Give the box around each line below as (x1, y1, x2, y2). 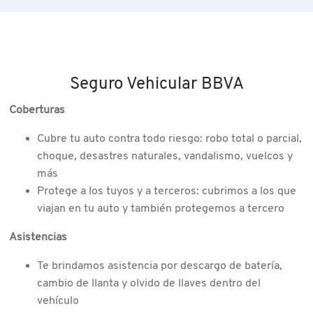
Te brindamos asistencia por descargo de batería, (37, 259, 282, 274)
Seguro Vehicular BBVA (69, 74, 244, 96)
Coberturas (9, 103, 65, 118)
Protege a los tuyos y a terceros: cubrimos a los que (37, 184, 296, 199)
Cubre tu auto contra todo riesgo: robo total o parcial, (37, 132, 302, 147)
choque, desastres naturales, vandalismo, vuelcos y (37, 150, 296, 164)
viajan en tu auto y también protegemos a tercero (37, 202, 284, 217)
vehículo (37, 294, 79, 309)
